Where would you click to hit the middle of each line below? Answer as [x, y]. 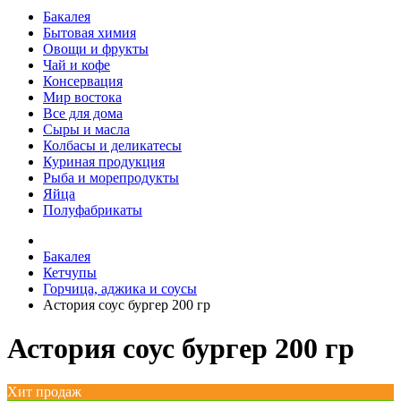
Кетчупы [70, 272]
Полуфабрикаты [93, 209]
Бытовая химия [90, 32]
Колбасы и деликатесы [112, 145]
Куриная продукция [104, 161]
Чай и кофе [77, 64]
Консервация [83, 81]
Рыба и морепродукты [111, 177]
